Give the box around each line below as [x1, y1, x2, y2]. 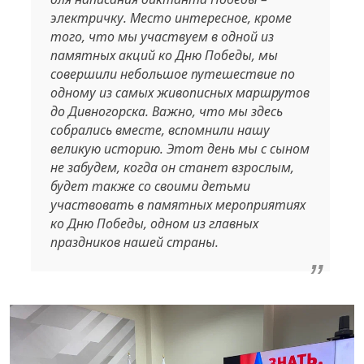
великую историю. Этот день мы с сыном [50, 139, 310, 158]
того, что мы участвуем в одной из [50, 27, 274, 45]
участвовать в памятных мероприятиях [50, 195, 305, 214]
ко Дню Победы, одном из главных [50, 214, 258, 232]
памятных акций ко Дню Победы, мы [50, 45, 278, 64]
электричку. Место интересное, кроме [50, 8, 292, 27]
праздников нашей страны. [50, 232, 219, 251]
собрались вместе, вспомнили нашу [50, 120, 270, 139]
